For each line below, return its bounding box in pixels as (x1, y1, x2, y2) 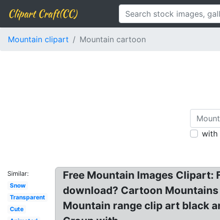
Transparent (9, 193, 45, 201)
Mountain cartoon (80, 34, 146, 44)
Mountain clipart (8, 34, 69, 44)
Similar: (7, 170, 29, 177)
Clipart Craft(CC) (8, 6, 77, 21)
